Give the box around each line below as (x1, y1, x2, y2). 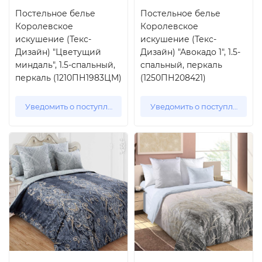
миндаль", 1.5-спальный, (15, 60, 115, 70)
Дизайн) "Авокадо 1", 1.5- (140, 47, 240, 57)
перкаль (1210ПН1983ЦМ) (15, 73, 122, 83)
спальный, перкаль (140, 60, 222, 70)
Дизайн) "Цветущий (15, 47, 101, 57)
